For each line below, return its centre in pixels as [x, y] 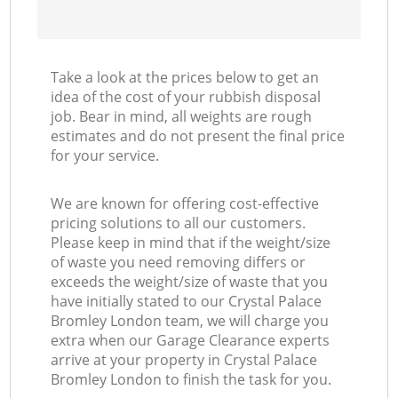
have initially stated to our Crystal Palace [187, 302]
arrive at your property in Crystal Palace [184, 360]
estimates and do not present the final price [198, 136]
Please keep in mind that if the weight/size [191, 243]
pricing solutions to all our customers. [179, 223]
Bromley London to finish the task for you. [191, 380]
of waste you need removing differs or [179, 263]
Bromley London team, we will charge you [190, 321]
